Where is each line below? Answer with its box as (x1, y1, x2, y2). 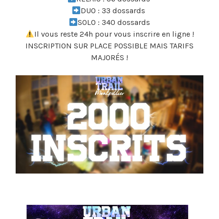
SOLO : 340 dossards (78, 18, 151, 27)
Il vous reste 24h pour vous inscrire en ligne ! (34, 29, 194, 39)
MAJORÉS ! (91, 53, 128, 63)
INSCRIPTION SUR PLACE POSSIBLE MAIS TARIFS (25, 41, 194, 51)
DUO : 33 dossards (81, 6, 148, 16)
